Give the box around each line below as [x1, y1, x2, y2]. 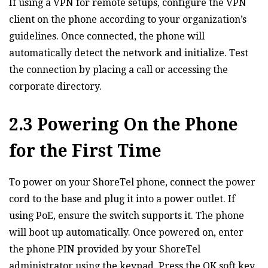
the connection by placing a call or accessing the [9, 64, 228, 76]
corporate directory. [9, 81, 102, 93]
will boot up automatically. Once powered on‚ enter [9, 227, 243, 239]
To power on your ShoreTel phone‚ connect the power [9, 176, 255, 188]
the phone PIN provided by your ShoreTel [9, 243, 200, 255]
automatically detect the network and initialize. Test [9, 47, 248, 59]
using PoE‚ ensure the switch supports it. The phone [9, 210, 244, 222]
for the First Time [9, 141, 162, 162]
